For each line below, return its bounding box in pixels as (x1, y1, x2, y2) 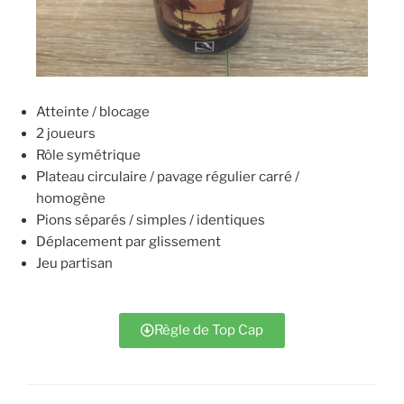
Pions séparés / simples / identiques (36, 212, 265, 229)
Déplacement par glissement (36, 234, 221, 251)
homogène (36, 190, 106, 207)
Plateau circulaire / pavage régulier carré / (36, 169, 299, 186)
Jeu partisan (36, 255, 113, 272)
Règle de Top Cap (154, 321, 263, 338)
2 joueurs (36, 125, 96, 142)
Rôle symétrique (36, 147, 141, 164)
